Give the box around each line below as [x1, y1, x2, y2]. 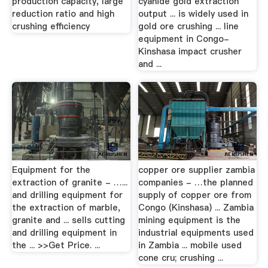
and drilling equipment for [11, 188, 123, 201]
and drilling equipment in [11, 226, 117, 239]
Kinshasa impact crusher [138, 45, 242, 57]
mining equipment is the [138, 214, 241, 226]
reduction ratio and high [11, 7, 114, 20]
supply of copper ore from [138, 188, 252, 201]
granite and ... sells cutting [11, 214, 125, 226]
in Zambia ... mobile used [138, 239, 242, 251]
